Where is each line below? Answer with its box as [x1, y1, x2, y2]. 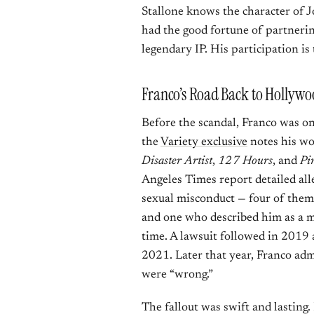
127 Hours [218, 156, 273, 168]
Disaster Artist [142, 156, 212, 168]
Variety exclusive [161, 137, 247, 149]
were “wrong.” [142, 269, 213, 281]
